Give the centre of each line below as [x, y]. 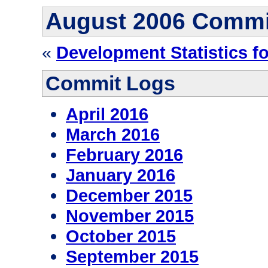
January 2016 [121, 175]
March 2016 [113, 135]
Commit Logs [110, 83]
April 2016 [107, 114]
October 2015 [121, 236]
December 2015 [129, 196]
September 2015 [132, 257]
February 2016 [124, 155]
